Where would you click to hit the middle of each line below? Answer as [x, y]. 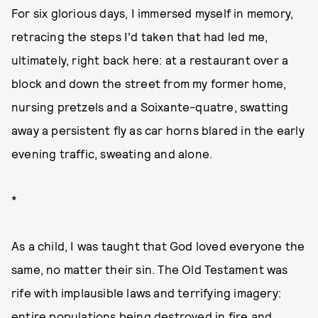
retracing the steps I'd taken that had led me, [140, 36]
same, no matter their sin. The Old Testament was [150, 269]
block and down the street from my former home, [149, 83]
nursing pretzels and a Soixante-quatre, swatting [150, 106]
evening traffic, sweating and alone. [112, 153]
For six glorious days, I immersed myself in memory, [153, 13]
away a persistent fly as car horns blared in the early [158, 130]
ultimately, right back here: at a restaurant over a [150, 60]
